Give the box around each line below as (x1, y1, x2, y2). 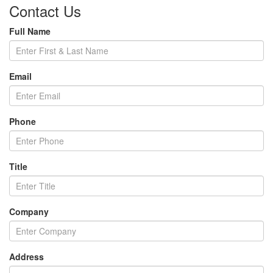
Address (9, 250, 44, 263)
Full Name (9, 25, 51, 38)
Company (9, 205, 49, 218)
